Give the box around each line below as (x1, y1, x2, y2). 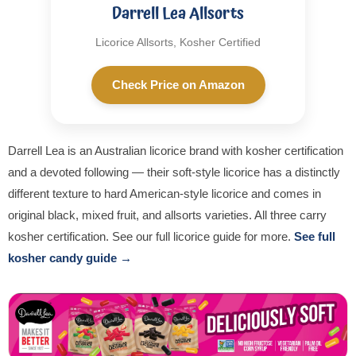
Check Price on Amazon (111, 78, 245, 92)
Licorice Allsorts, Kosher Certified (95, 36, 261, 49)
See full (294, 230, 335, 244)
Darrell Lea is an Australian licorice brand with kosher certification (8, 144, 343, 158)
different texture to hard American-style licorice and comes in (8, 187, 321, 201)
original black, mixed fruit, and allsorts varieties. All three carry (8, 208, 327, 222)
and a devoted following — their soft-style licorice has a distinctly (8, 165, 340, 180)
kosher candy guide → (8, 251, 132, 265)
